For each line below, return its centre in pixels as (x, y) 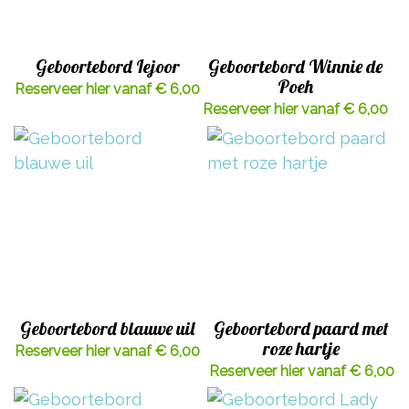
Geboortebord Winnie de (296, 67)
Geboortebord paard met (302, 328)
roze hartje (302, 348)
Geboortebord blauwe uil (108, 328)
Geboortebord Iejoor (107, 67)
